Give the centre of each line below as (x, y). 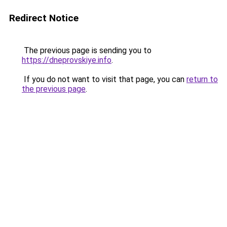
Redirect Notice (44, 18)
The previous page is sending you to (87, 50)
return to (202, 79)
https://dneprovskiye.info (67, 60)
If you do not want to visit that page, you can (104, 79)
